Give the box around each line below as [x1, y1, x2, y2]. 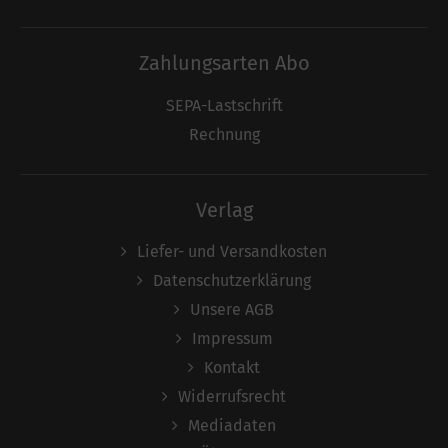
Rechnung [188, 124, 260, 144]
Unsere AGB [190, 300, 274, 320]
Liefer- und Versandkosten [137, 242, 327, 262]
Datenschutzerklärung [153, 271, 311, 291]
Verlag [195, 197, 253, 222]
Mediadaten [188, 416, 276, 436]
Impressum [191, 329, 273, 349]
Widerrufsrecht [178, 387, 286, 407]
